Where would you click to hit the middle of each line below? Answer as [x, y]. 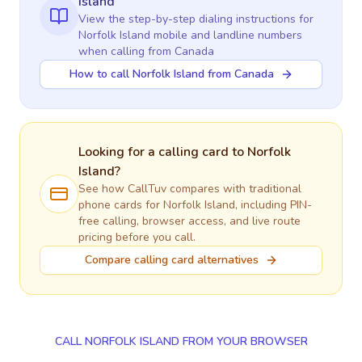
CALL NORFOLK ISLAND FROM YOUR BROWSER [181, 341]
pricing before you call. [137, 237]
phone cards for [121, 205]
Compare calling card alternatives [171, 260]
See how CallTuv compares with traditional [190, 189]
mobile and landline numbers [226, 35]
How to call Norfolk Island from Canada [171, 74]
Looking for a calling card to [163, 152]
